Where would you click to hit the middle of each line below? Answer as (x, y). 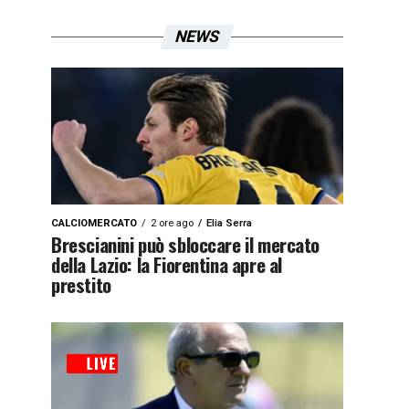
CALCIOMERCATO (94, 223)
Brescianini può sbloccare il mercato (186, 244)
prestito (81, 284)
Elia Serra (229, 223)
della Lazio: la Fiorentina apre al (167, 264)
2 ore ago (172, 223)
